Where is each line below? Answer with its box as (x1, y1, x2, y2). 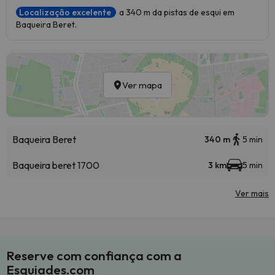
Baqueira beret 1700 (12, 159, 99, 171)
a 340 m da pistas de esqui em (119, 7, 234, 18)
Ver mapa (122, 79, 162, 91)
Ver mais (235, 188, 269, 199)
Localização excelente (19, 7, 113, 18)
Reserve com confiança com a (6, 247, 182, 263)
